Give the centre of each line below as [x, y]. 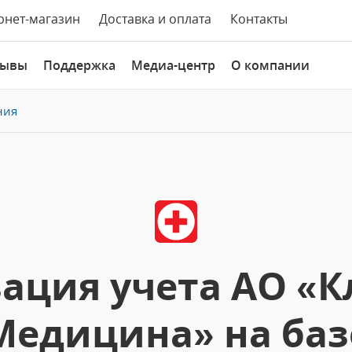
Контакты [259, 19]
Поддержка [79, 65]
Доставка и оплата [155, 19]
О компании [270, 65]
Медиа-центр [173, 65]
